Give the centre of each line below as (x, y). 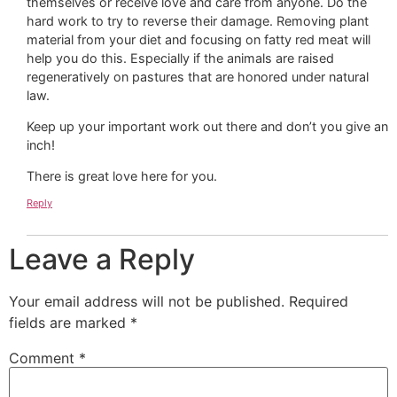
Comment (44, 358)
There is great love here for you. (122, 176)
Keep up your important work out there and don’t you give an (207, 127)
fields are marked (70, 322)
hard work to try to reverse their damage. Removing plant (198, 20)
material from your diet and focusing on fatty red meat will (198, 39)
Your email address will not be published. (147, 301)
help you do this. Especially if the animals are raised (180, 58)
